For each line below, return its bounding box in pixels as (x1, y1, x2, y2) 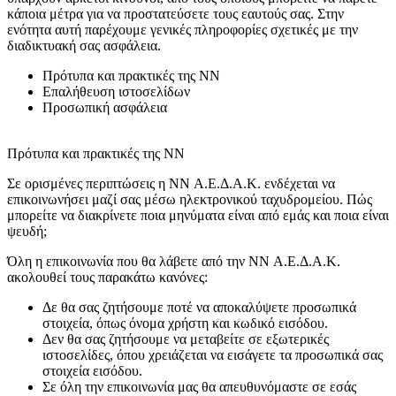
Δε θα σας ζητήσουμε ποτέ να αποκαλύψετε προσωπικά (42, 300, 356, 316)
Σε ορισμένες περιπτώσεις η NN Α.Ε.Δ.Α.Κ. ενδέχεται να (7, 176, 335, 192)
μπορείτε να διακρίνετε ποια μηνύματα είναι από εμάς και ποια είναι (7, 208, 389, 224)
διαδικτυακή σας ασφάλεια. (7, 38, 161, 54)
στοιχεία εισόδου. (42, 363, 142, 379)
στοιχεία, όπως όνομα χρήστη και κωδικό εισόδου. (42, 316, 328, 331)
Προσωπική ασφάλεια (42, 100, 167, 116)
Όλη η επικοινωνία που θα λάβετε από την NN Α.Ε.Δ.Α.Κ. (7, 254, 340, 270)
